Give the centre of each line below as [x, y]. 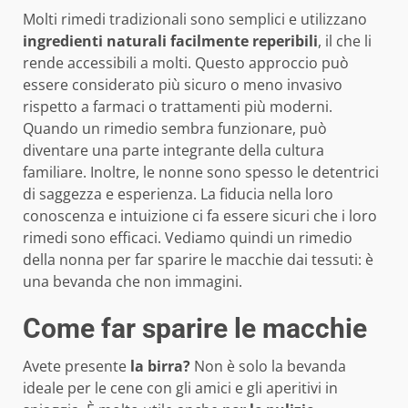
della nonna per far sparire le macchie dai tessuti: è [198, 260]
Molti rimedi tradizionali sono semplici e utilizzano [195, 20]
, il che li [345, 41]
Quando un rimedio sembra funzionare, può [175, 129]
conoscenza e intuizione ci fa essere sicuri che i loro [200, 216]
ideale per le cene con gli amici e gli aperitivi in [180, 388]
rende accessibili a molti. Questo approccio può [186, 63]
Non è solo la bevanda [268, 367]
